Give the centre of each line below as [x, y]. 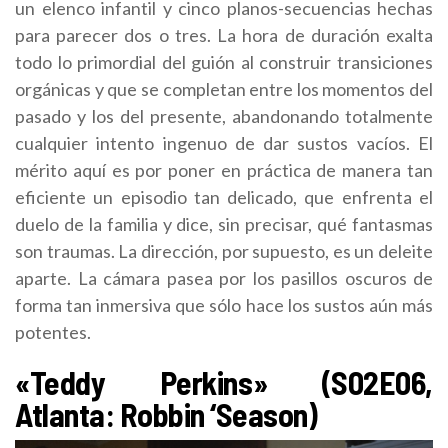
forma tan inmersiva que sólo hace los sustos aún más [224, 305]
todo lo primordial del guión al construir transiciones [224, 62]
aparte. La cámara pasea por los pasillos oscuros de [224, 278]
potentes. [53, 332]
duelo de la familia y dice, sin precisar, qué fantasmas [224, 224]
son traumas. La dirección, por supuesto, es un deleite [224, 251]
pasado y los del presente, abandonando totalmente [224, 116]
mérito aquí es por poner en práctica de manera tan [224, 170]
